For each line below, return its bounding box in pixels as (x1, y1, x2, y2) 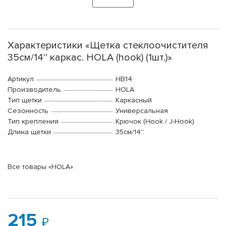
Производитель (8, 85, 61, 94)
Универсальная (116, 106, 168, 116)
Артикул (8, 75, 34, 84)
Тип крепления (8, 117, 59, 126)
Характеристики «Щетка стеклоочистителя (8, 39, 208, 52)
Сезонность (8, 106, 48, 116)
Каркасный (116, 96, 152, 105)
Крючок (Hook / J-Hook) (116, 117, 194, 126)
